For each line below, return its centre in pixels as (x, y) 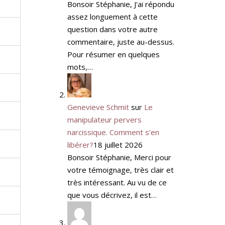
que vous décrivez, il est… (112, 195)
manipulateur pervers (104, 119)
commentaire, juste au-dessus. (121, 41)
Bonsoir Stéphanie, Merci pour (119, 157)
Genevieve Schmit (98, 107)
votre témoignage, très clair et (120, 170)
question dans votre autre (112, 29)
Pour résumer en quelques (113, 54)
